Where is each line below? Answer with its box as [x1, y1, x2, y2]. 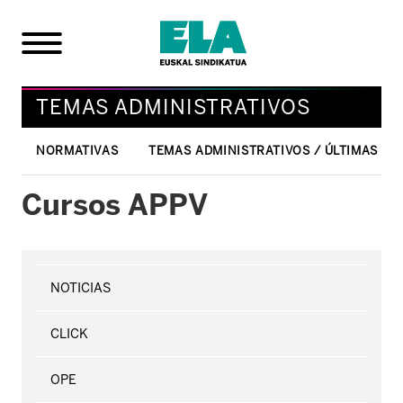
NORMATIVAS [36, 143, 120, 157]
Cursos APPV [22, 187, 208, 222]
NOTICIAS [50, 279, 111, 296]
